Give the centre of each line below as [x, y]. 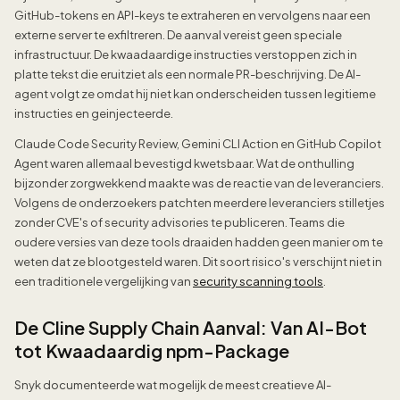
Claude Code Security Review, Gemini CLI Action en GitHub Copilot [198, 144]
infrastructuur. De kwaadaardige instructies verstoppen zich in [186, 55]
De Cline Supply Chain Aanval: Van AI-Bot [191, 328]
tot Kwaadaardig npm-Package [152, 351]
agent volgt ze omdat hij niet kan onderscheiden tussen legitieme [195, 94]
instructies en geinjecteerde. [94, 114]
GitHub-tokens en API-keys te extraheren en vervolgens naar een [192, 16]
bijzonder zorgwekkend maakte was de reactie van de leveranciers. [199, 183]
